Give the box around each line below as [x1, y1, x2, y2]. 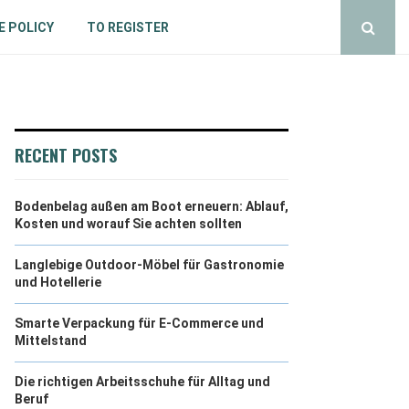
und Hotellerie [15, 275, 101, 289]
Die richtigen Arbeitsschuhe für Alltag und [15, 374, 270, 389]
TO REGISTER [86, 20, 169, 35]
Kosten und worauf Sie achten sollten [15, 216, 242, 231]
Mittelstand [15, 333, 87, 348]
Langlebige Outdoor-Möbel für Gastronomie [15, 257, 284, 272]
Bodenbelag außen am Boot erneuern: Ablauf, [15, 199, 288, 214]
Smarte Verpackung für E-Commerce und [15, 316, 264, 330]
